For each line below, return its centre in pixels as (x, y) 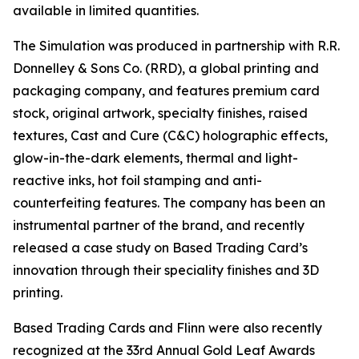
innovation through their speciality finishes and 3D (166, 270)
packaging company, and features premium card (166, 91)
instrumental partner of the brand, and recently (159, 226)
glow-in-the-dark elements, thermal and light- (155, 158)
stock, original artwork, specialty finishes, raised (160, 113)
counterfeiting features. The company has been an (169, 203)
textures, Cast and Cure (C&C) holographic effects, (170, 136)
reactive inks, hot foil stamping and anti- (137, 181)
